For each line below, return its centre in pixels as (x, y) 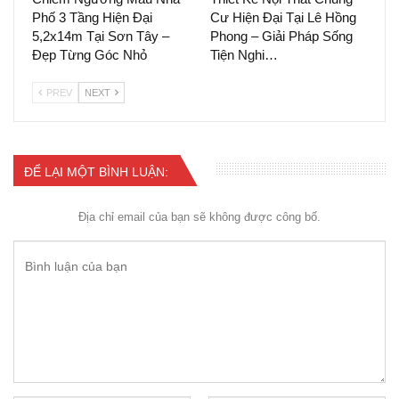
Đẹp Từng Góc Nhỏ (90, 54)
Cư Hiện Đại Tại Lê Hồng (283, 17)
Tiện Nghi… (244, 54)
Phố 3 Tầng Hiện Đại (92, 17)
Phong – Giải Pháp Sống (281, 36)
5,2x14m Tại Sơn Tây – (101, 36)
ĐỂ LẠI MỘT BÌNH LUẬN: (96, 171)
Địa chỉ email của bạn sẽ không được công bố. (199, 217)
